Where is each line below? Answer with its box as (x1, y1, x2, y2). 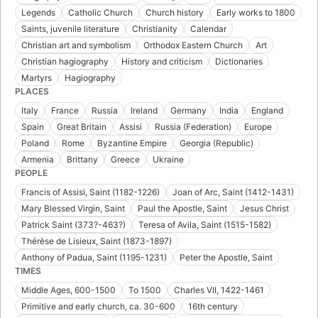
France (51, 105, 79, 116)
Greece (111, 154, 140, 165)
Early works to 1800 (216, 7, 295, 18)
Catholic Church (68, 7, 133, 18)
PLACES (15, 86, 49, 97)
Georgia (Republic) (180, 138, 253, 149)
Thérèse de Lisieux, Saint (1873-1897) (21, 236, 172, 247)
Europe (244, 121, 272, 133)
